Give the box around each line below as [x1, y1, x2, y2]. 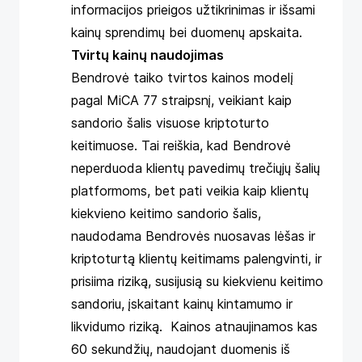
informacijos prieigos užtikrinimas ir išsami [71, 2, 315, 18]
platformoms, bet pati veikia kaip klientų [71, 183, 309, 199]
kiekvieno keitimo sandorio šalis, [71, 205, 261, 221]
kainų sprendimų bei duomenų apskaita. [71, 24, 302, 40]
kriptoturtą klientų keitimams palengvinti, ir [71, 250, 322, 267]
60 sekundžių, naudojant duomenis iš [71, 341, 290, 357]
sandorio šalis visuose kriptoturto [71, 115, 269, 131]
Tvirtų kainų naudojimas [71, 47, 224, 63]
